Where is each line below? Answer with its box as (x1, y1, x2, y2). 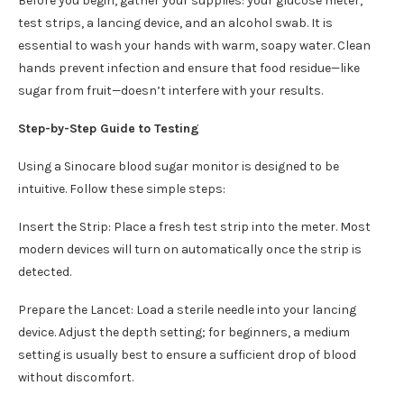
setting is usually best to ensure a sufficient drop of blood (18, 347, 356, 363)
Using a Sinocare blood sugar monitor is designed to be (18, 159, 339, 174)
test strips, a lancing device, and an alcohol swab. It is (18, 15, 333, 31)
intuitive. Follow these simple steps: (18, 181, 225, 197)
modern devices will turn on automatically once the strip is (18, 242, 362, 257)
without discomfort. (18, 370, 133, 385)
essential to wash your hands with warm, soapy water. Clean (18, 38, 371, 53)
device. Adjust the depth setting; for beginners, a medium (18, 325, 350, 340)
